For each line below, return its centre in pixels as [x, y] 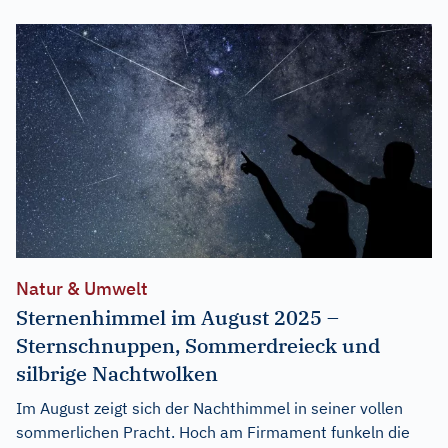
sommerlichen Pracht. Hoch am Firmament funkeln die [213, 431]
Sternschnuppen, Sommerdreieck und [198, 345]
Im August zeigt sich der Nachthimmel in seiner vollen [209, 407]
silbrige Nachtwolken [117, 373]
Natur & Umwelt [82, 288]
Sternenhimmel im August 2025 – [177, 317]
